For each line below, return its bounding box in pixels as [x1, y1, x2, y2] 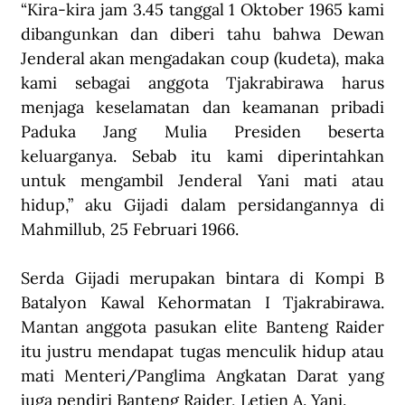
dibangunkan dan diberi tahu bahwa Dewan [21, 24, 384, 45]
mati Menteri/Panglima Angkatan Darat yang [21, 365, 384, 387]
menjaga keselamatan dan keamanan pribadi [21, 97, 384, 118]
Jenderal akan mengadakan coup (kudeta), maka [21, 48, 384, 70]
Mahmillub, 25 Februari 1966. [21, 219, 239, 240]
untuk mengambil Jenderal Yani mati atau [21, 170, 384, 192]
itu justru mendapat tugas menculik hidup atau [21, 341, 384, 363]
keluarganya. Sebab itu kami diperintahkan [21, 146, 384, 167]
